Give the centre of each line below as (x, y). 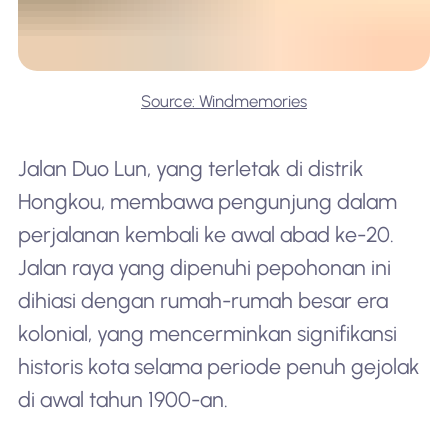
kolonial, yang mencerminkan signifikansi (207, 333)
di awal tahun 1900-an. (122, 399)
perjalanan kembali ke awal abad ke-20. (205, 234)
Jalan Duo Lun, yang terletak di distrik (190, 168)
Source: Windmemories (224, 101)
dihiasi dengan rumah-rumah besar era (202, 300)
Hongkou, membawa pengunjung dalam (207, 201)
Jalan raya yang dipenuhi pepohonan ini (204, 267)
